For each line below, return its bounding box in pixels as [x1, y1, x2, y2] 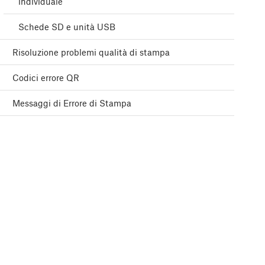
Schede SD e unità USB [18, 21, 115, 33]
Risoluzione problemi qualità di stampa [12, 47, 170, 58]
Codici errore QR [12, 72, 79, 83]
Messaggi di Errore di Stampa [12, 98, 131, 109]
